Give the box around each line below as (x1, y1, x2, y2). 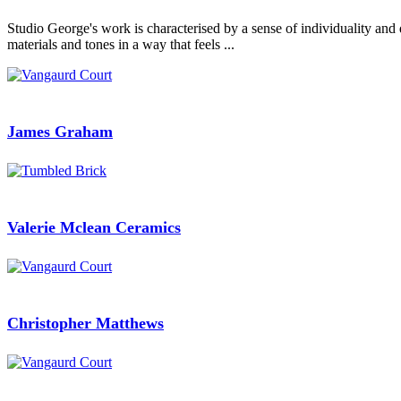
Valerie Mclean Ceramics (7, 218, 181, 236)
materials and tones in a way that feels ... (7, 37, 235, 53)
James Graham (7, 123, 113, 141)
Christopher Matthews (7, 313, 164, 332)
